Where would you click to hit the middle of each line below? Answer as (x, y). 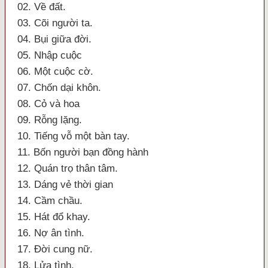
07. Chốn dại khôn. (59, 88)
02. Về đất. (42, 7)
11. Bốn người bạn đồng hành (83, 152)
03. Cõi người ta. (55, 23)
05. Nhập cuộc (50, 55)
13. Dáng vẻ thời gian (65, 185)
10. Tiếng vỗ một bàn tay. (74, 136)
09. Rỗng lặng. (50, 120)
